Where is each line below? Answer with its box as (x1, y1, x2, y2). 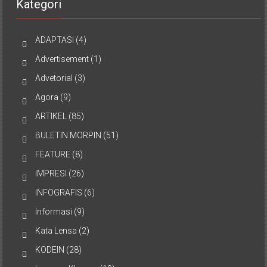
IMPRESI (35, 169, 67, 179)
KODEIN (35, 245, 65, 255)
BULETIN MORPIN (35, 131, 102, 141)
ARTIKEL (35, 111, 67, 122)
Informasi (35, 207, 73, 217)
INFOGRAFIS (35, 188, 83, 198)
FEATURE (35, 150, 71, 160)
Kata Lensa (35, 226, 77, 236)
